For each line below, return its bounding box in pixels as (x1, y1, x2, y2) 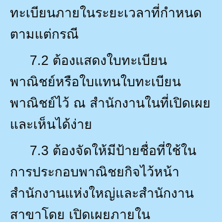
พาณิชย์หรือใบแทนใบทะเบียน (10, 74, 181, 89)
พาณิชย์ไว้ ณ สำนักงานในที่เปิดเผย (10, 95, 211, 111)
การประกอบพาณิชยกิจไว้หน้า (10, 164, 179, 179)
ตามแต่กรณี (10, 26, 79, 42)
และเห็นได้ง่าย (10, 116, 92, 132)
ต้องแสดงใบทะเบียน (53, 53, 167, 68)
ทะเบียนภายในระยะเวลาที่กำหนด (10, 5, 202, 20)
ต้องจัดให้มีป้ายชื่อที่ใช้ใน (53, 143, 196, 158)
